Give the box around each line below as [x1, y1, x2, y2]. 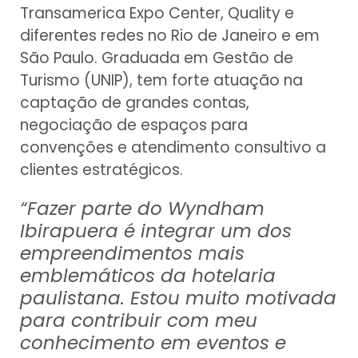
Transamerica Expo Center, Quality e [20, 2, 294, 25]
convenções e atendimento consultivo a [20, 137, 326, 159]
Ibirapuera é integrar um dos [20, 218, 292, 245]
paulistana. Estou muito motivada [20, 285, 336, 312]
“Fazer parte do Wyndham [20, 196, 265, 222]
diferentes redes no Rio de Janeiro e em [20, 25, 320, 47]
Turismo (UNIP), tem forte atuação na [20, 70, 303, 92]
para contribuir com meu [20, 308, 257, 334]
